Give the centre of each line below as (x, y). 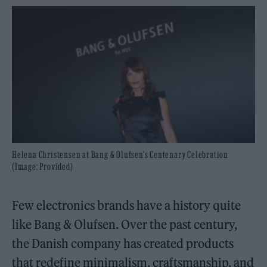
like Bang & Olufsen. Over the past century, (125, 224)
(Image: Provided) (43, 166)
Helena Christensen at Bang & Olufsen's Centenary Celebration (120, 154)
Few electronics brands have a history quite (127, 205)
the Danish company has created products (123, 243)
